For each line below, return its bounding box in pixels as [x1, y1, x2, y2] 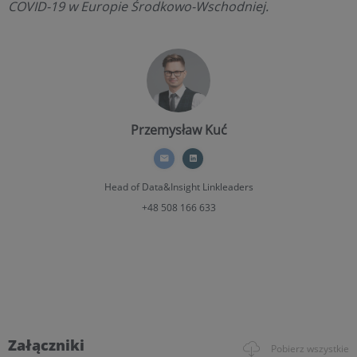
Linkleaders [199, 179, 253, 194]
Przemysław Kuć [130, 120, 227, 139]
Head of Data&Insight [104, 179, 200, 194]
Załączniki [8, 335, 84, 355]
